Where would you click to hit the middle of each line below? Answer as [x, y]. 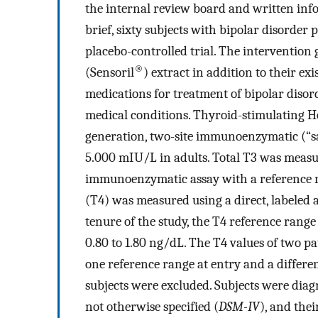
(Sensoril [110, 72]
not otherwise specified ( [152, 306]
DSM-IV [239, 306]
